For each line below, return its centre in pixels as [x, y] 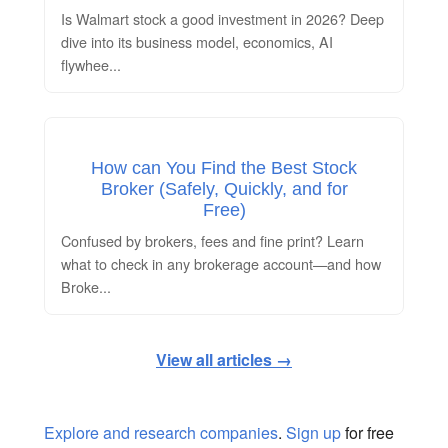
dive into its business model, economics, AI [197, 41]
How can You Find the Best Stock [224, 167]
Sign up [313, 432]
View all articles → [224, 359]
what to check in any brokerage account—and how [221, 263]
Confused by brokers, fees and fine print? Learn [212, 240]
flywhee [85, 64]
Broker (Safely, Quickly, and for [224, 188]
